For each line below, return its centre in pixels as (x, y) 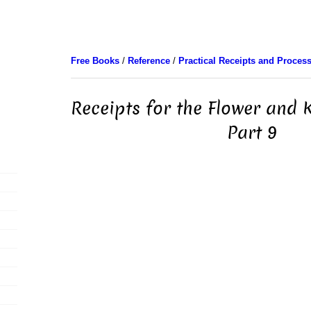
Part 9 (252, 133)
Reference (149, 61)
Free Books (95, 61)
